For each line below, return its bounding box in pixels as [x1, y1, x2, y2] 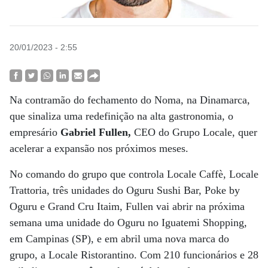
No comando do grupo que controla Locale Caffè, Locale [10, 168, 258, 180]
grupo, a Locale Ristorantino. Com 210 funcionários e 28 [10, 249, 258, 261]
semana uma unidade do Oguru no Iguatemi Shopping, [10, 217, 247, 229]
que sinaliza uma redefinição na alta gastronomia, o [10, 110, 233, 122]
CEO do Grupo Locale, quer [131, 126, 257, 138]
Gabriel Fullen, [57, 126, 131, 138]
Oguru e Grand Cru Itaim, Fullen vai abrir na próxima [10, 200, 245, 212]
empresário [10, 126, 57, 138]
